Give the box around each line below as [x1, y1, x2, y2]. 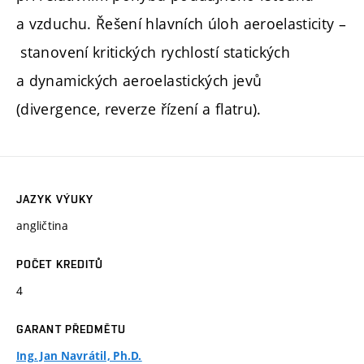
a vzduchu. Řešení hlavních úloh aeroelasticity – [16, 14, 347, 34]
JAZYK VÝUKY [16, 193, 94, 206]
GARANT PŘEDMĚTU [16, 323, 126, 336]
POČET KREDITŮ [16, 258, 104, 271]
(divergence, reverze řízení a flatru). [16, 99, 262, 119]
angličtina [16, 218, 68, 234]
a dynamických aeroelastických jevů [16, 71, 262, 91]
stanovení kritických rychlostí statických [16, 42, 291, 63]
